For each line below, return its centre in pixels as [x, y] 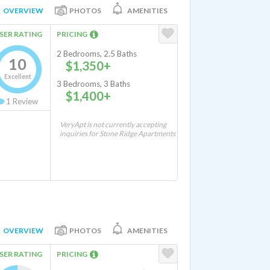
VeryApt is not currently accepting [113, 124]
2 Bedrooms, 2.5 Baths [97, 54]
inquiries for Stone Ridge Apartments [118, 133]
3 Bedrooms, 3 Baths [93, 84]
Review [24, 101]
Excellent [17, 76]
